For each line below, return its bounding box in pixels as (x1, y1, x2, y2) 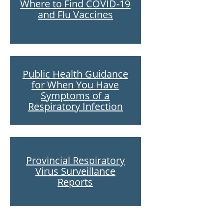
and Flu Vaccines (37, 7, 113, 21)
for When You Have (31, 78, 119, 91)
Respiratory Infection (27, 99, 123, 113)
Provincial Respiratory (26, 153, 125, 167)
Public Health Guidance (22, 67, 128, 81)
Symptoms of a (41, 88, 110, 102)
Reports (57, 175, 93, 189)
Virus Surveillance (35, 164, 115, 178)
